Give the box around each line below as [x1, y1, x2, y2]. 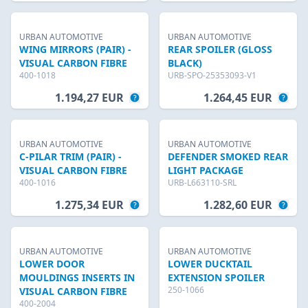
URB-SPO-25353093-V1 [168, 69, 256, 81]
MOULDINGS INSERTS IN [19, 271, 135, 284]
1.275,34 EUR [55, 197, 124, 212]
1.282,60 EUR [203, 197, 272, 212]
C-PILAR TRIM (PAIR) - [19, 150, 122, 163]
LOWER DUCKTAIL [168, 257, 252, 270]
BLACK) [168, 56, 202, 69]
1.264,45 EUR [203, 90, 272, 105]
